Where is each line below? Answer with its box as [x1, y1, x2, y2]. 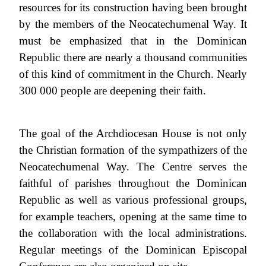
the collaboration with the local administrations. [19, 226, 247, 239]
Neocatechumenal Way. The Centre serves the [19, 160, 247, 173]
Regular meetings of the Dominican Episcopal [19, 243, 247, 256]
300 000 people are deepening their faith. [19, 84, 206, 97]
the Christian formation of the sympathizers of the [19, 143, 247, 156]
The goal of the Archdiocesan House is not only [19, 126, 247, 140]
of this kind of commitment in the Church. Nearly [19, 67, 247, 80]
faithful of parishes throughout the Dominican [19, 176, 247, 189]
